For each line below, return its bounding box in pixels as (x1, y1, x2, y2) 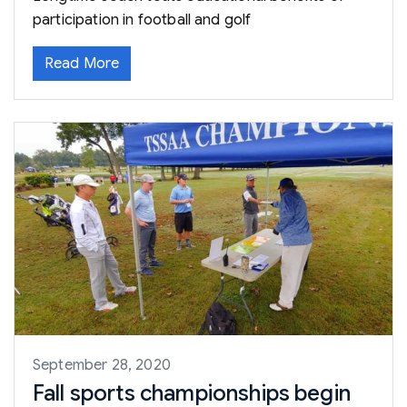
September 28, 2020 (33, 356, 171, 375)
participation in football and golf (33, 11, 252, 30)
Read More (45, 55, 120, 74)
